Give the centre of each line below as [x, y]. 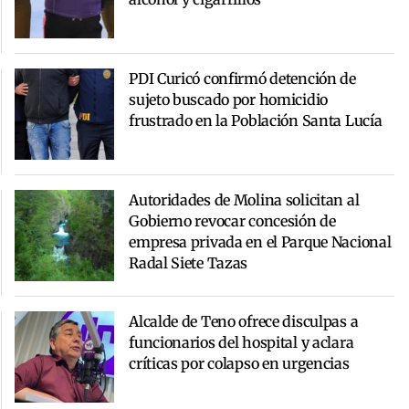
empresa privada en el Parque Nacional [260, 242]
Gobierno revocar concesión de [232, 221]
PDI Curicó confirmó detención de [242, 79]
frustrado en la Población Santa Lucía [256, 121]
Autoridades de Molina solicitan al [244, 200]
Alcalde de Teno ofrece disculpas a [244, 322]
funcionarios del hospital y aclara [241, 343]
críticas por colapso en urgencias [239, 364]
